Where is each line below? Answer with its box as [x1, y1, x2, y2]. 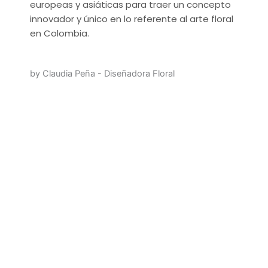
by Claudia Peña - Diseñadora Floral [30, 68, 175, 80]
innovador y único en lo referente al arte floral [30, 12, 233, 25]
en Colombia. [30, 26, 89, 39]
